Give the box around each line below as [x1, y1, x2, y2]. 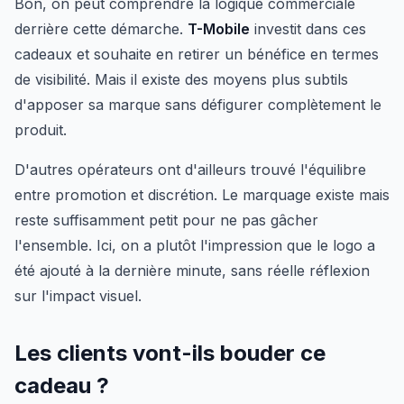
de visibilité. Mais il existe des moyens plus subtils [14, 70, 348, 89]
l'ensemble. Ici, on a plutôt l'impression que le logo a [14, 236, 375, 255]
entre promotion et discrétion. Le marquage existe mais [14, 186, 390, 205]
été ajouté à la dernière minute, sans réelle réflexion [14, 262, 370, 280]
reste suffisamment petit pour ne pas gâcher [14, 211, 318, 230]
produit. [14, 121, 67, 140]
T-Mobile [188, 20, 250, 39]
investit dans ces [250, 20, 366, 39]
